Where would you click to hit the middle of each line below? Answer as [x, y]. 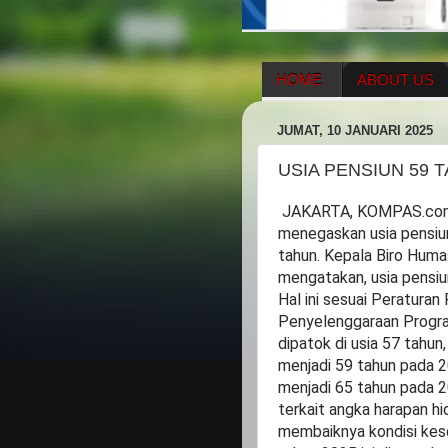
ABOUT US [395, 79]
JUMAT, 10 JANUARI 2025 [355, 130]
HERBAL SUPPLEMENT [359, 114]
